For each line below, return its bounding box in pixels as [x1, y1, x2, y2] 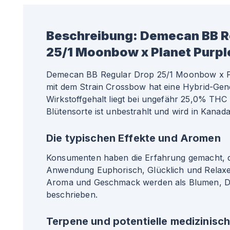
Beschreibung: [46, 28, 138, 43]
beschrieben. [46, 189, 98, 200]
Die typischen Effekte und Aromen [46, 132, 221, 144]
